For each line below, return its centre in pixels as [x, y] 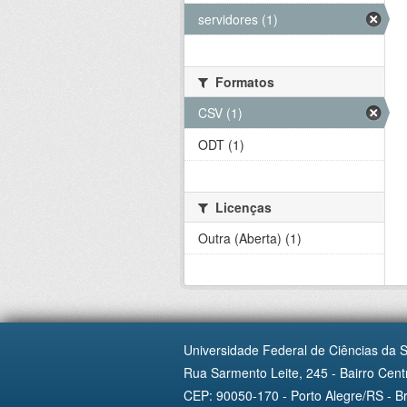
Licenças [242, 207]
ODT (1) [221, 144]
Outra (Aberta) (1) [250, 238]
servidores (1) [238, 19]
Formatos [243, 82]
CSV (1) [220, 113]
